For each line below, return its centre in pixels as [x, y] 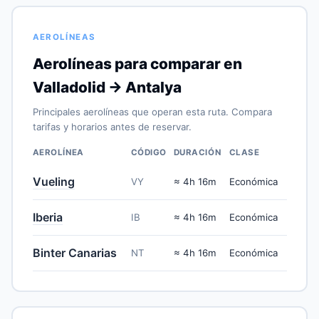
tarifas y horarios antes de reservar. [112, 126]
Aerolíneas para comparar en [137, 63]
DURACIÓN [197, 152]
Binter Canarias [74, 252]
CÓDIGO [148, 152]
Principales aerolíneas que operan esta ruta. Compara [152, 111]
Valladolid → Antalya [107, 87]
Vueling [53, 181]
